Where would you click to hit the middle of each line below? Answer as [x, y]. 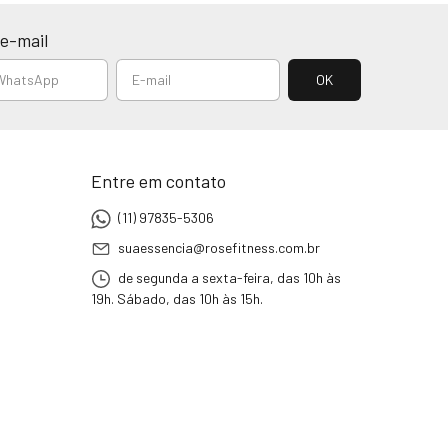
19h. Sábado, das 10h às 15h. [177, 299]
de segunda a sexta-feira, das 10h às [228, 278]
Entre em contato [158, 181]
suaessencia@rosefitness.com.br [219, 248]
